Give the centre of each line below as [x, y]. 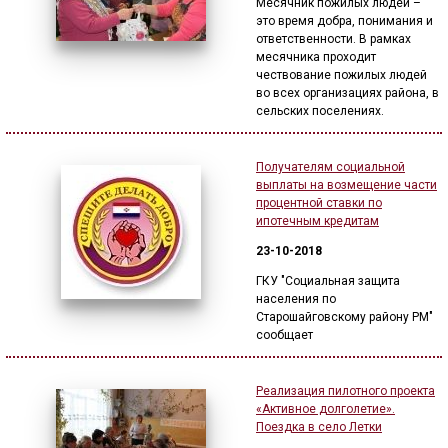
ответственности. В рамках [333, 39]
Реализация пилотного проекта [345, 391]
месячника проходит [316, 57]
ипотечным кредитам [317, 221]
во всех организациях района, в [347, 93]
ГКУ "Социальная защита [328, 281]
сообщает [284, 335]
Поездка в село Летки [319, 427]
